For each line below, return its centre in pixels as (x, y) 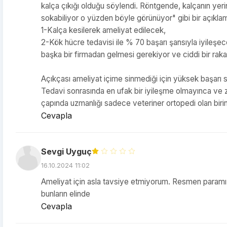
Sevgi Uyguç (66, 152)
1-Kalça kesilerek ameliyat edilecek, (103, 30)
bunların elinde (66, 194)
